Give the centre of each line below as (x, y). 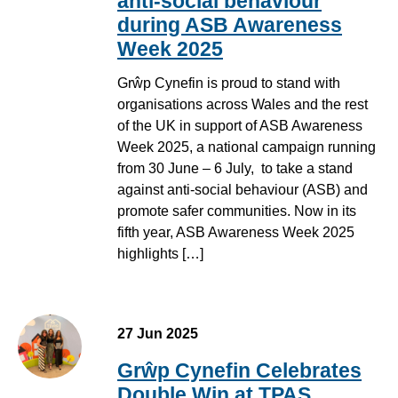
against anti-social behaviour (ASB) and (243, 190)
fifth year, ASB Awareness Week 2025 (236, 233)
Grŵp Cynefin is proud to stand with (229, 84)
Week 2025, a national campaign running (247, 147)
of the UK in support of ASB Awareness (240, 126)
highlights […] (160, 254)
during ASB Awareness (230, 24)
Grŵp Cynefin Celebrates (239, 371)
